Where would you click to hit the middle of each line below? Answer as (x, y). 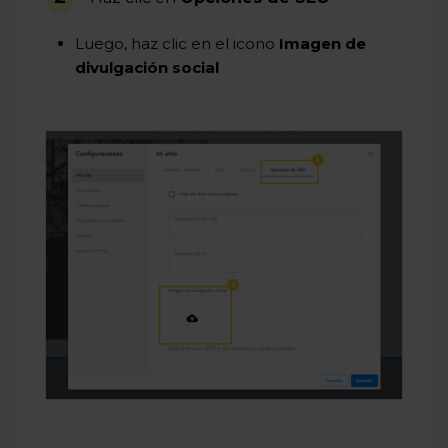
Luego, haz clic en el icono (177, 44)
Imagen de (322, 44)
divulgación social (147, 68)
